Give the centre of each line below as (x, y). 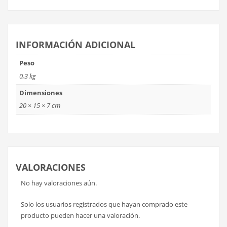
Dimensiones (41, 92)
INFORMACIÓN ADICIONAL (75, 44)
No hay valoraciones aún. (59, 183)
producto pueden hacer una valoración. (80, 215)
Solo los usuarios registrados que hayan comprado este (104, 204)
